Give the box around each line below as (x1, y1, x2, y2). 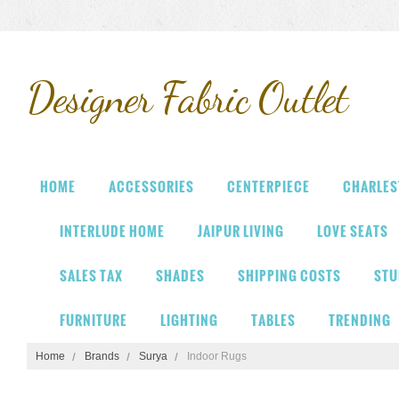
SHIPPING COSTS (238, 265, 341, 286)
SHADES (156, 265, 205, 286)
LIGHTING (160, 310, 218, 330)
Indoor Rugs (187, 350, 247, 362)
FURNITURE (60, 310, 127, 330)
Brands (85, 350, 119, 362)
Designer (27, 72, 151, 123)
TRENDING (329, 310, 391, 330)
